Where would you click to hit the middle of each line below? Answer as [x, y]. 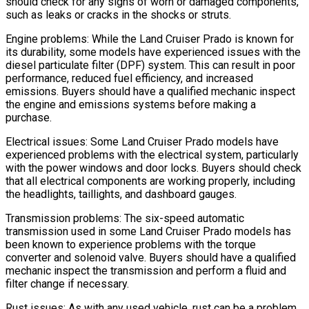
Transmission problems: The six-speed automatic [125, 219]
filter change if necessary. [67, 284]
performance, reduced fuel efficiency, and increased [129, 79]
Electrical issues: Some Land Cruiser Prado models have [142, 142]
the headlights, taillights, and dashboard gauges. [121, 195]
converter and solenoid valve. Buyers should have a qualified [151, 258]
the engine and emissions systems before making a [131, 105]
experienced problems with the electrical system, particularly [152, 155]
